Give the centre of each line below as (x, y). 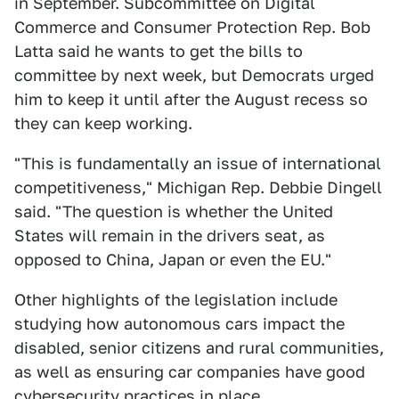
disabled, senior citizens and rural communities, (199, 348)
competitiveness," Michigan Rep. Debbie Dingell (198, 187)
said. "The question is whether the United (174, 212)
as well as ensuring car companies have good (190, 372)
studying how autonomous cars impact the (179, 324)
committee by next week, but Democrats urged (194, 75)
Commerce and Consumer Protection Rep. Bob (192, 27)
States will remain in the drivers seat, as (170, 236)
